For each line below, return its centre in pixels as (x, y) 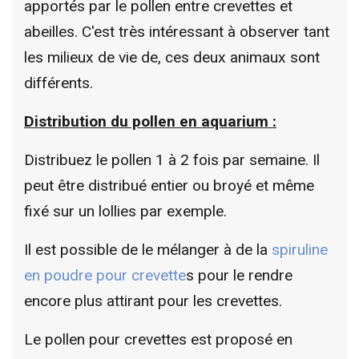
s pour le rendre (239, 275)
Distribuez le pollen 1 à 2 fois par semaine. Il (172, 159)
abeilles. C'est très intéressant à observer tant (177, 31)
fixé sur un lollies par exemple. (125, 211)
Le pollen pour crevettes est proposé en (158, 339)
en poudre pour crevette (105, 275)
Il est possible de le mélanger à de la (148, 249)
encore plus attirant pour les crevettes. (153, 301)
